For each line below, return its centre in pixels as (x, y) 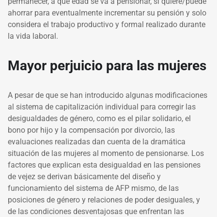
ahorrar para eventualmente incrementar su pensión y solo (107, 13)
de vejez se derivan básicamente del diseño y (84, 177)
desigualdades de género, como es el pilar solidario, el (99, 119)
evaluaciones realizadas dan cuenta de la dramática (97, 142)
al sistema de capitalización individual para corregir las (102, 107)
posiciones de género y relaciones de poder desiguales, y (104, 200)
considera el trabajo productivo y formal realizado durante (107, 25)
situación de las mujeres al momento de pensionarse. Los (106, 154)
